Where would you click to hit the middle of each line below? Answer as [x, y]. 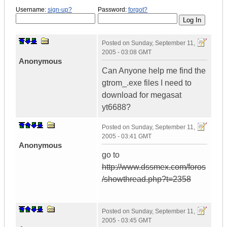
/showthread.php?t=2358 [146, 179]
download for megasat [142, 95]
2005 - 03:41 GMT [127, 137]
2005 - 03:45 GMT [127, 221]
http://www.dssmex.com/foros [154, 167]
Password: [113, 9]
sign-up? [60, 9]
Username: [32, 9]
